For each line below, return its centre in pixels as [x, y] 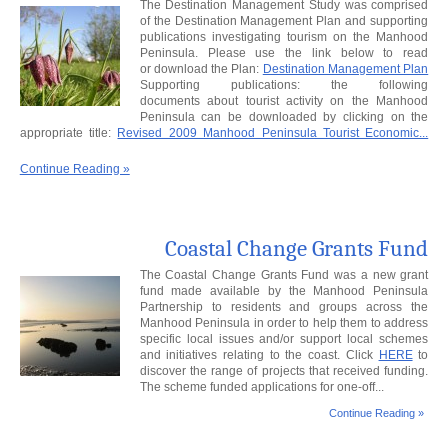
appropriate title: [68, 133]
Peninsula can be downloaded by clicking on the [284, 117]
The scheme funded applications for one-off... [261, 387]
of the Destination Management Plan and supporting [284, 21]
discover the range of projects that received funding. [284, 371]
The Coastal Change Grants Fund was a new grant [284, 275]
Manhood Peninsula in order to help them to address [284, 323]
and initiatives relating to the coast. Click [259, 355]
